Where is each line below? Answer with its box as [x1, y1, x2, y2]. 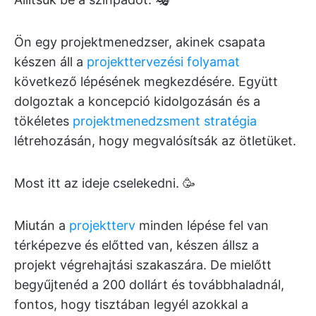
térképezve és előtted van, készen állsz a [14, 238, 259, 253]
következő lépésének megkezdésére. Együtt [14, 74, 278, 89]
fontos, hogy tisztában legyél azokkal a [14, 297, 248, 312]
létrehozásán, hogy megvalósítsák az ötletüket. [14, 133, 296, 148]
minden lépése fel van [135, 218, 269, 233]
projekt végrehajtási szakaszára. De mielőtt [14, 257, 272, 272]
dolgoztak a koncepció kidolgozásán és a [14, 94, 260, 109]
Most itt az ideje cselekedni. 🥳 [14, 176, 195, 190]
